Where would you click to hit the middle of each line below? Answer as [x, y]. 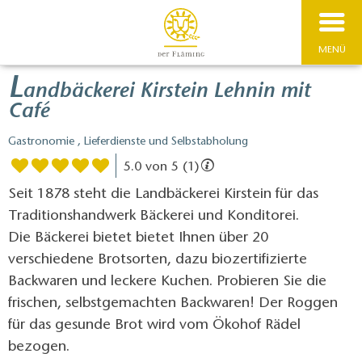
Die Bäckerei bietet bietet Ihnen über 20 [138, 238]
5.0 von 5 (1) [161, 167]
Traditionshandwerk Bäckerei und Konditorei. [154, 216]
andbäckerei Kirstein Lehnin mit [166, 93]
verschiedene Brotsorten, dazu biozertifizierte [158, 260]
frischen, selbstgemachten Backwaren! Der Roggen [173, 303]
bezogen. [41, 347]
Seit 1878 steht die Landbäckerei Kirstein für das [163, 194]
